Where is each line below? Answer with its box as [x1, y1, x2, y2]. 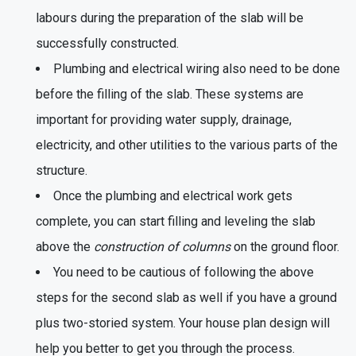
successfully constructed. [36, 35, 179, 51]
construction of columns [94, 238, 230, 254]
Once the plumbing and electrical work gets [53, 188, 292, 203]
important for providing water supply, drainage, [36, 111, 292, 127]
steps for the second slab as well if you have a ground [36, 289, 337, 305]
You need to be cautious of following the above [53, 264, 314, 280]
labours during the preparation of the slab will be [36, 10, 304, 25]
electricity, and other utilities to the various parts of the [36, 137, 338, 153]
